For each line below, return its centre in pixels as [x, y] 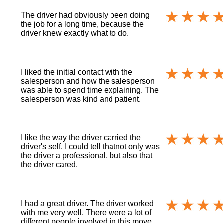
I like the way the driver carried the [81, 137]
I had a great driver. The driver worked [88, 203]
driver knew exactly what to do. [75, 33]
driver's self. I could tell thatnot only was [91, 146]
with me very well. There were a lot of [86, 212]
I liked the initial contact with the [77, 72]
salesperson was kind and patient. [81, 99]
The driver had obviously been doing [86, 15]
